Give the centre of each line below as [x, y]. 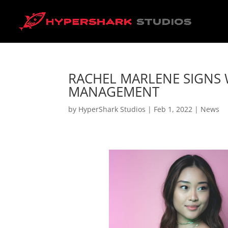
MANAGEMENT [114, 92]
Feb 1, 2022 [173, 109]
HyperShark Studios [112, 109]
